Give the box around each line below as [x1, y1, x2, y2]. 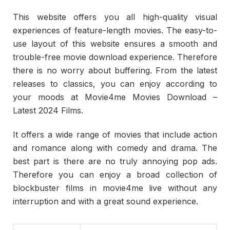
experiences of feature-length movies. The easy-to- [13, 25, 217, 35]
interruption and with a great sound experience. [13, 196, 198, 206]
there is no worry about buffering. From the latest [13, 65, 217, 75]
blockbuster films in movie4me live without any [13, 182, 217, 193]
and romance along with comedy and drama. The [13, 142, 217, 153]
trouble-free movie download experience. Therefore [13, 51, 217, 62]
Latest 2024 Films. [13, 105, 83, 116]
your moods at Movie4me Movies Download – [13, 91, 217, 102]
